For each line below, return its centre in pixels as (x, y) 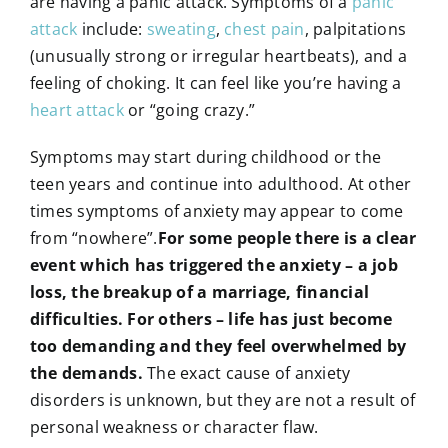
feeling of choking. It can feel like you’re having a (215, 82)
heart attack (76, 109)
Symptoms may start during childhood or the (205, 156)
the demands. (88, 372)
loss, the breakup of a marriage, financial (199, 291)
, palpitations (355, 28)
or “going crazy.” (189, 109)
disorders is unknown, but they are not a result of (222, 399)
